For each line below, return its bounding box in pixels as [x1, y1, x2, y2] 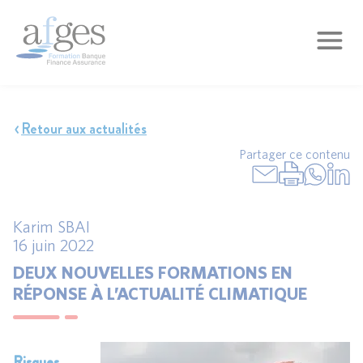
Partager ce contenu [239, 147, 350, 161]
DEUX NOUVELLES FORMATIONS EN [13, 261, 293, 282]
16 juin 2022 [13, 236, 94, 254]
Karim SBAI [13, 217, 90, 236]
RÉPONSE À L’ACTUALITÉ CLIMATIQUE [13, 282, 307, 303]
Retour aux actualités [21, 118, 147, 139]
